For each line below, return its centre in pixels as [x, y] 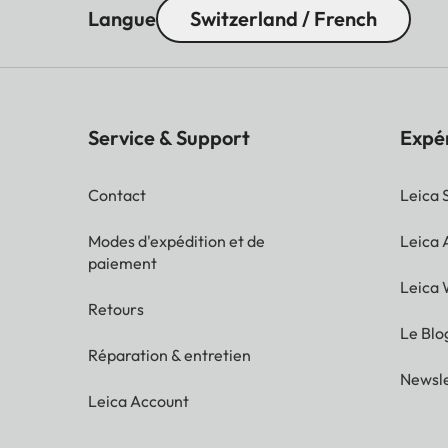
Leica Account [138, 400]
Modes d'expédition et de [176, 240]
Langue [122, 18]
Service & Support [169, 137]
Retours [116, 308]
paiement [122, 262]
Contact [117, 194]
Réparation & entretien [169, 354]
